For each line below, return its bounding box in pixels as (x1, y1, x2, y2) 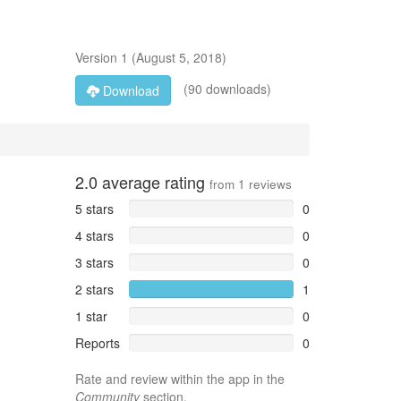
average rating (97, 170, 209, 193)
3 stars (74, 253, 114, 271)
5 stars (74, 200, 114, 218)
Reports (74, 334, 120, 352)
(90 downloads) (179, 79, 271, 98)
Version (74, 48, 121, 66)
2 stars (74, 280, 114, 298)
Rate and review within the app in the (74, 370, 285, 388)
